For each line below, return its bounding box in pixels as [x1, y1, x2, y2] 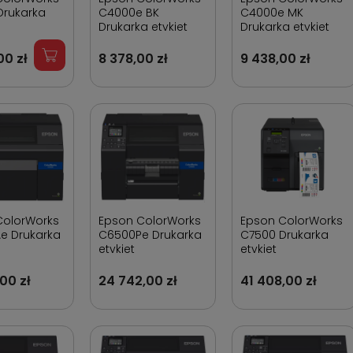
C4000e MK [240, 5, 303, 21]
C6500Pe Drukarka [98, 227, 202, 243]
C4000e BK [98, 5, 159, 21]
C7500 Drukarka [240, 227, 329, 243]
